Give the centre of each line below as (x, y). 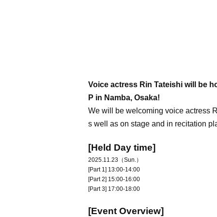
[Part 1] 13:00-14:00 (114, 170)
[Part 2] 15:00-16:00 (114, 179)
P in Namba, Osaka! (124, 98)
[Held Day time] (122, 147)
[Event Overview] (126, 211)
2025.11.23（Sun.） (115, 160)
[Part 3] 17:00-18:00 (114, 189)
